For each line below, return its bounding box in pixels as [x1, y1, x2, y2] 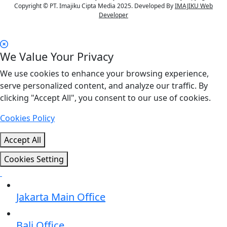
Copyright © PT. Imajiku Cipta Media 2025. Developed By [14, 1, 175, 10]
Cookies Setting [4, 153, 64, 165]
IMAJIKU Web [175, 1, 213, 10]
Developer [99, 10, 128, 19]
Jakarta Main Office [16, 190, 105, 204]
